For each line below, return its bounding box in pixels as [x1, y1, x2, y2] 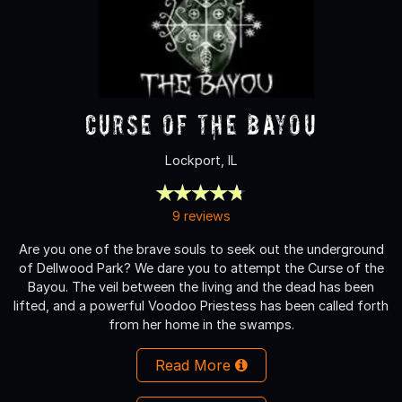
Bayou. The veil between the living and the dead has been [28, 278, 374, 294]
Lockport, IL [164, 152, 238, 168]
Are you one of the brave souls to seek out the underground [18, 240, 384, 257]
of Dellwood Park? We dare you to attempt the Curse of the [18, 259, 384, 275]
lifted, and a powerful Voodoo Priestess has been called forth [13, 297, 389, 313]
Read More [154, 355, 235, 374]
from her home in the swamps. [108, 316, 294, 332]
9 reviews [171, 207, 231, 223]
